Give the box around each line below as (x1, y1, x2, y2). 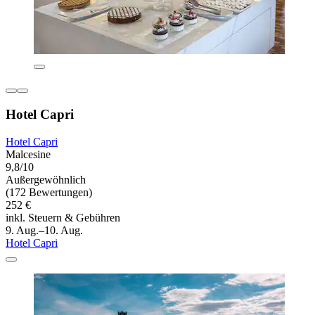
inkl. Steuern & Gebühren (6, 211, 120, 224)
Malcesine (6, 148, 51, 160)
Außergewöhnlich (6, 173, 86, 186)
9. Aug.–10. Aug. (6, 224, 83, 236)
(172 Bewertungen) (6, 186, 92, 198)
